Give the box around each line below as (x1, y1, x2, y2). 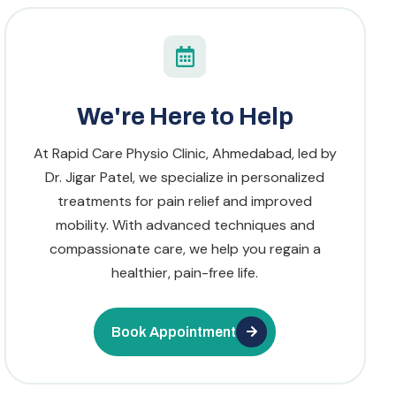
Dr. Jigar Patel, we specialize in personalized (45, 168, 325, 187)
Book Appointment (111, 324, 237, 339)
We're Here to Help (76, 103, 293, 131)
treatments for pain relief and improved (57, 192, 313, 211)
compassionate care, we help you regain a (49, 240, 321, 259)
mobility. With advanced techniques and (55, 216, 315, 235)
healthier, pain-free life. (111, 263, 259, 283)
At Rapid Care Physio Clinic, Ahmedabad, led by (33, 144, 337, 164)
